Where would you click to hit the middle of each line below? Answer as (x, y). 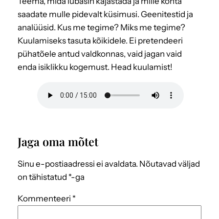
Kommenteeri (45, 198)
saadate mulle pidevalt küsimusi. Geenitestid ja (105, 14)
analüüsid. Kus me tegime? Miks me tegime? (101, 27)
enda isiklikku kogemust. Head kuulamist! (95, 67)
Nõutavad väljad (170, 164)
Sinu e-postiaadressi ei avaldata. (78, 164)
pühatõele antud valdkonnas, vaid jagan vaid (100, 54)
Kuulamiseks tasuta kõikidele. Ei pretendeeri (100, 40)
